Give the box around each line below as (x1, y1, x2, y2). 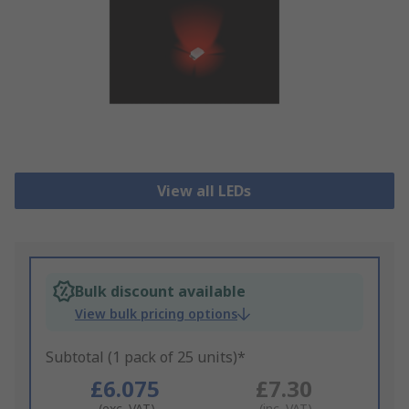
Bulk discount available (75, 281, 246, 302)
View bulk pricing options (75, 305, 237, 323)
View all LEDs (157, 181, 252, 202)
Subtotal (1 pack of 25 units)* (46, 347, 246, 368)
